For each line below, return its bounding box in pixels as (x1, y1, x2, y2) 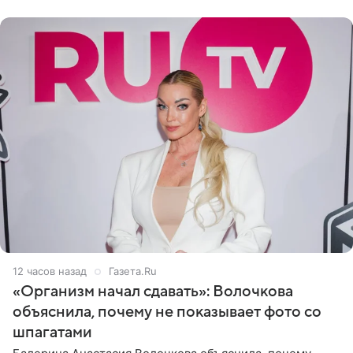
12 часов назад (13, 264, 87, 277)
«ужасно (13, 2, 61, 17)
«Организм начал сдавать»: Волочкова (13, 282, 293, 300)
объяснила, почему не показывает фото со (13, 303, 321, 321)
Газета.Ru (109, 264, 157, 277)
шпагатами (13, 323, 92, 341)
